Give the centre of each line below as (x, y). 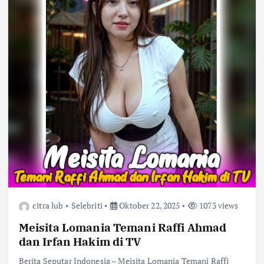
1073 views (218, 206)
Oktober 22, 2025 (149, 206)
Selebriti (87, 206)
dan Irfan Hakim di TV (80, 242)
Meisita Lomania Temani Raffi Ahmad (123, 227)
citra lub (48, 206)
